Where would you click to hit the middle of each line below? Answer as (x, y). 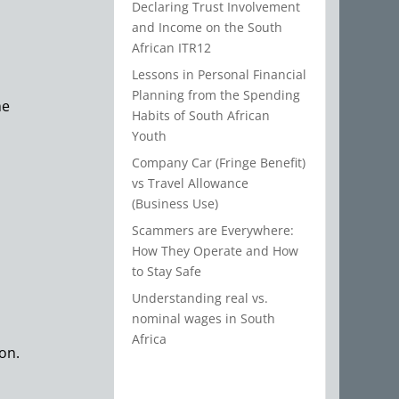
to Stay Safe (167, 272)
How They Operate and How (216, 251)
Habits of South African (201, 116)
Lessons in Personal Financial (220, 75)
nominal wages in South (204, 319)
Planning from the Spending (216, 95)
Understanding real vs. (200, 298)
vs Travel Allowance (191, 183)
